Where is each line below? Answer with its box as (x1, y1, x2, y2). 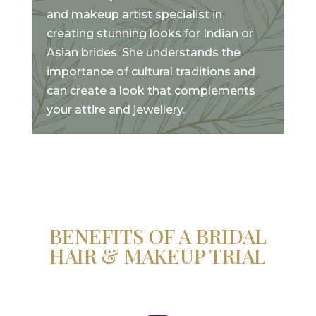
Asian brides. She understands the (47, 45, 241, 59)
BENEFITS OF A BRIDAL (49, 222, 267, 250)
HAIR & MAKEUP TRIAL (49, 242, 267, 269)
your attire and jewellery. (47, 102, 186, 116)
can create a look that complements (47, 83, 256, 97)
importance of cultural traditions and (47, 64, 256, 78)
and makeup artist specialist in (47, 7, 223, 21)
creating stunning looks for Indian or (47, 26, 254, 40)
